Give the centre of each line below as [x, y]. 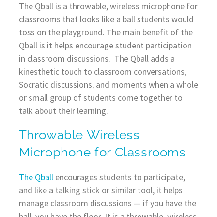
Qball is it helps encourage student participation [105, 46]
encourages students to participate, [119, 177]
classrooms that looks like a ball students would [106, 19]
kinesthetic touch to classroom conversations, [102, 72]
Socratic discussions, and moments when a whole [108, 85]
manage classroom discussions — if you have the [107, 203]
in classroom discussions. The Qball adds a [97, 59]
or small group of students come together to [101, 98]
